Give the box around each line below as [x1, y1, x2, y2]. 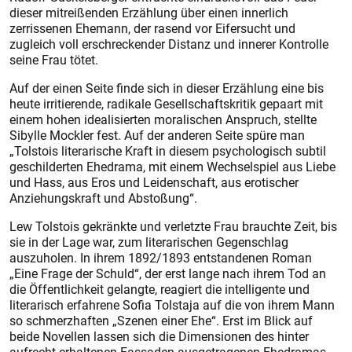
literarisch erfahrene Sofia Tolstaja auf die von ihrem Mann [9, 296, 335, 313]
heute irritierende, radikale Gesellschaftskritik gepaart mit [9, 95, 323, 112]
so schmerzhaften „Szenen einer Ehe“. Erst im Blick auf [9, 312, 313, 329]
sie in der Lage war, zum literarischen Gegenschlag [9, 233, 288, 251]
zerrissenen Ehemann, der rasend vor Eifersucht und [9, 20, 295, 37]
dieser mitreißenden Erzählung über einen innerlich [9, 4, 288, 21]
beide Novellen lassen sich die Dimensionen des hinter [9, 328, 309, 345]
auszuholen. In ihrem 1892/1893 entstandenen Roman [9, 249, 312, 266]
